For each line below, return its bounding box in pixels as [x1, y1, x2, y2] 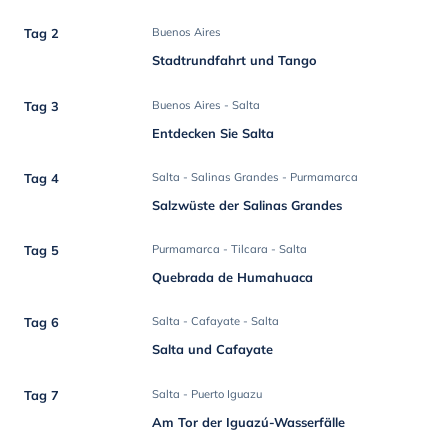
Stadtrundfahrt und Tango [152, 52, 318, 69]
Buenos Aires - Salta [152, 97, 261, 112]
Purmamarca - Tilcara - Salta [152, 242, 308, 257]
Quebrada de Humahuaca [152, 269, 314, 286]
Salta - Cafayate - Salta [152, 314, 280, 329]
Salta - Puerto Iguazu [152, 386, 263, 401]
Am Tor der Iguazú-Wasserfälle [152, 413, 346, 430]
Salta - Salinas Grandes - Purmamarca [152, 169, 359, 184]
